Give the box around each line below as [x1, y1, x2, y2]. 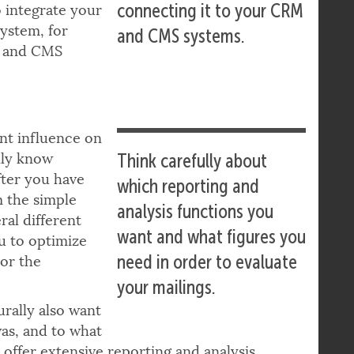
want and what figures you [117, 257, 307, 278]
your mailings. [117, 307, 217, 329]
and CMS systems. [117, 56, 246, 77]
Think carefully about [117, 181, 268, 202]
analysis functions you [117, 232, 274, 253]
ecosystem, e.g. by [117, 6, 249, 27]
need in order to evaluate [117, 282, 298, 303]
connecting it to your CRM [117, 31, 304, 52]
